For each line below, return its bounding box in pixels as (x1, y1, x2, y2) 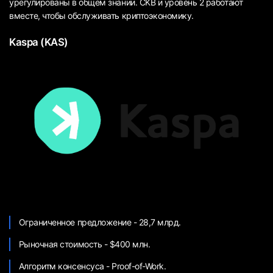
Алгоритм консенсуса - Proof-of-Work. (18, 261, 166, 272)
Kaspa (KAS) (9, 36, 68, 49)
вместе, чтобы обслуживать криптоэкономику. (9, 10, 194, 21)
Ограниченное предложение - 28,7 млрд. (18, 217, 181, 228)
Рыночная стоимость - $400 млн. (18, 239, 151, 250)
